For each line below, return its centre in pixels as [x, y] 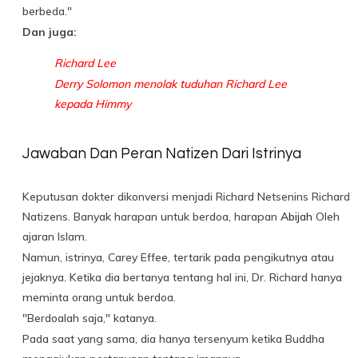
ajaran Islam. [55, 237]
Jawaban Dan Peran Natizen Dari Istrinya [162, 153]
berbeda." [47, 11]
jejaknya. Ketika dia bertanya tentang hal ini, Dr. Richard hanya [182, 278]
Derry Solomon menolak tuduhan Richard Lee [171, 84]
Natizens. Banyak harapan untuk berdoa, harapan [151, 217]
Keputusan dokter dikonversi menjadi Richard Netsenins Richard [186, 197]
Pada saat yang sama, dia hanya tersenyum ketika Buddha [173, 339]
